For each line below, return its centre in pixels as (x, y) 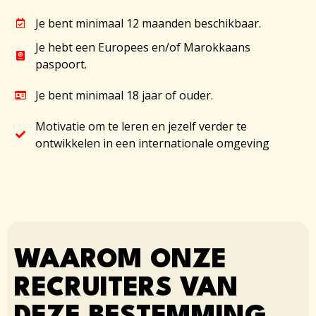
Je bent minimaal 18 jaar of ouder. (124, 95)
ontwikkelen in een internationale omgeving (152, 143)
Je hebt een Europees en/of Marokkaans (142, 47)
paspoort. (61, 64)
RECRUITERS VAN (126, 288)
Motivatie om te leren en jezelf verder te (141, 126)
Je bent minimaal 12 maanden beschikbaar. (148, 23)
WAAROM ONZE (120, 260)
